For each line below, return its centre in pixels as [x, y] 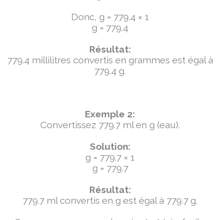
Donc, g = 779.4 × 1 [110, 17]
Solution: [110, 146]
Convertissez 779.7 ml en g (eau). [110, 125]
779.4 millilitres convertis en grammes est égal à [110, 60]
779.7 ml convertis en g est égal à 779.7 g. [110, 200]
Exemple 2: [110, 114]
